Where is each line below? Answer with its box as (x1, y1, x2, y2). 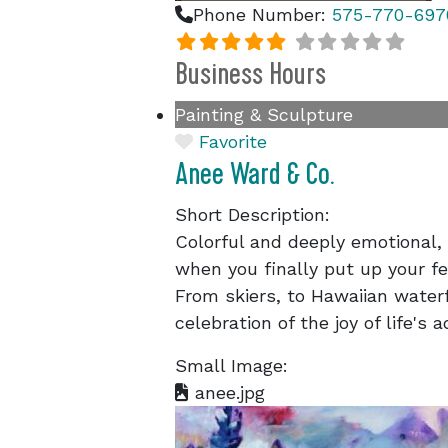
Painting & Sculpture (175, 104, 353, 125)
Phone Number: (193, 4, 332, 25)
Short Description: (175, 204, 330, 225)
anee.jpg (189, 382, 265, 403)
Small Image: (175, 355, 288, 376)
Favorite (199, 131, 267, 152)
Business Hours (175, 55, 326, 93)
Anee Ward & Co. (175, 155, 334, 193)
